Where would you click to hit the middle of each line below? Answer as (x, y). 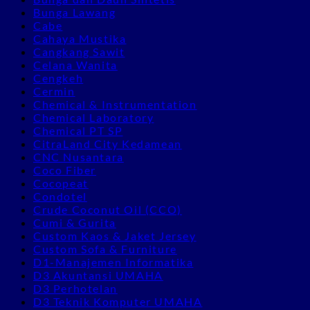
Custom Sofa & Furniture (105, 248)
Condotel (60, 196)
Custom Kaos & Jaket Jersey (115, 235)
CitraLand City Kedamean (108, 143)
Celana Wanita (75, 64)
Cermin (54, 91)
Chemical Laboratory (94, 117)
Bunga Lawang (75, 12)
